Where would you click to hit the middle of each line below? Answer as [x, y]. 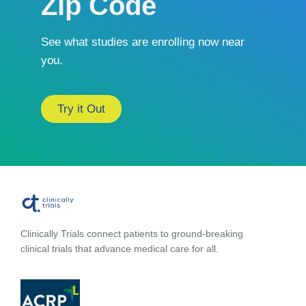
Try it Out [81, 109]
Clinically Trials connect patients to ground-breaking [132, 234]
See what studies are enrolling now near [143, 42]
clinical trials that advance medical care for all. [120, 249]
